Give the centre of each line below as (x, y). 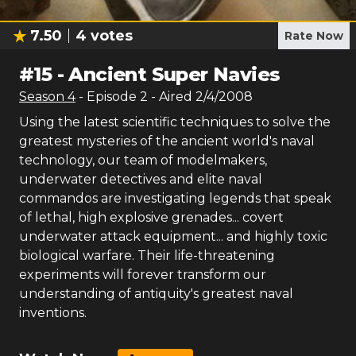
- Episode (109, 97)
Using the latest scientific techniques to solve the (175, 122)
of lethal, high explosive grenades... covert (151, 217)
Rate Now (314, 36)
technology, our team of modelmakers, (143, 160)
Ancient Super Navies (174, 74)
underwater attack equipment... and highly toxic (173, 236)
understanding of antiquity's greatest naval (156, 294)
